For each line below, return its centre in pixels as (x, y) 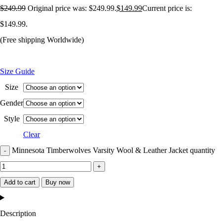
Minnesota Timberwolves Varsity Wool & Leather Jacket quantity (113, 150)
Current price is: (167, 8)
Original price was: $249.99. (72, 8)
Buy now (58, 182)
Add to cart (20, 182)
